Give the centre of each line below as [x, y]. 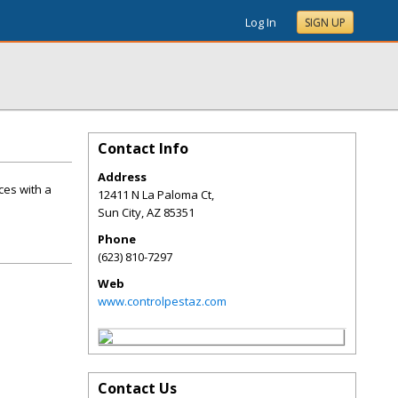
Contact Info [143, 148]
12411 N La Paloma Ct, [156, 195]
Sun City [119, 212]
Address [122, 177]
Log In [261, 22]
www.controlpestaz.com [162, 301]
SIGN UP [325, 23]
